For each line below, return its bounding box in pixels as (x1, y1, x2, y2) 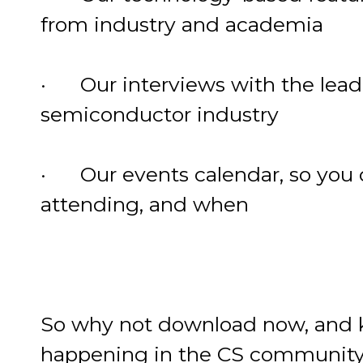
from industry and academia (41, 12, 324, 37)
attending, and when (41, 192, 250, 217)
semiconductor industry (41, 102, 280, 127)
